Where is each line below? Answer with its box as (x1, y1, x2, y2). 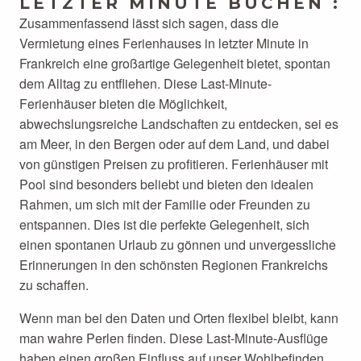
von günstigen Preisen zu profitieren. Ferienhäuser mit (19, 155, 328, 173)
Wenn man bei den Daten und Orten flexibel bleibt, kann (19, 309, 338, 327)
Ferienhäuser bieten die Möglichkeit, (19, 94, 227, 113)
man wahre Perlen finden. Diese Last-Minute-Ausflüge (19, 329, 328, 347)
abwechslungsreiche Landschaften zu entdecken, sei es (19, 114, 338, 133)
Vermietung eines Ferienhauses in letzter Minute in (19, 34, 309, 52)
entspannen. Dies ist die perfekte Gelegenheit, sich (19, 215, 309, 234)
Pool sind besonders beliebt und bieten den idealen (19, 175, 313, 193)
